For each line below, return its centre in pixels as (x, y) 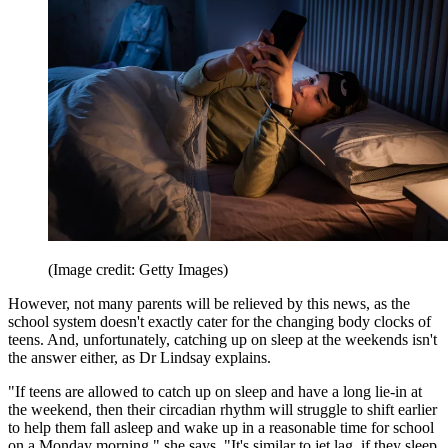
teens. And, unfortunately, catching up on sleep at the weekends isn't (222, 340)
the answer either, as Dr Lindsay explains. (139, 358)
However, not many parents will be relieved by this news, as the (209, 304)
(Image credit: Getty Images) (138, 270)
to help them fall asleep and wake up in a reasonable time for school (221, 428)
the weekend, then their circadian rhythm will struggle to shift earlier (222, 410)
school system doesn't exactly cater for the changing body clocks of (219, 322)
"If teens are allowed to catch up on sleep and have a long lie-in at (215, 392)
